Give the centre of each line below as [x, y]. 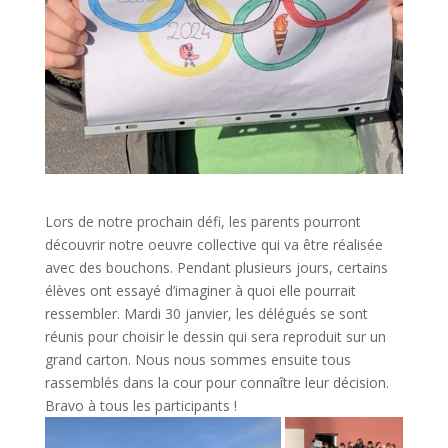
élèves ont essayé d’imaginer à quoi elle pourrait [200, 290]
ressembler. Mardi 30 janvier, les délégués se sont [206, 313]
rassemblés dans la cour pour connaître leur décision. [216, 382]
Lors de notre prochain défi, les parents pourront [202, 221]
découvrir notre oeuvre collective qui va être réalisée [213, 244]
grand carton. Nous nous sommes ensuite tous [197, 359]
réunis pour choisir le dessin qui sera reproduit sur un [215, 336]
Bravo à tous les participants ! [140, 405]
